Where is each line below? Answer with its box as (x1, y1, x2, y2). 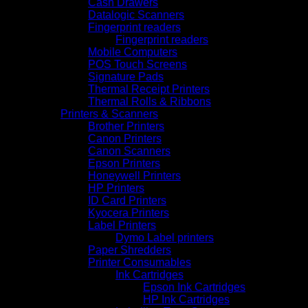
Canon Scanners (88, 144, 170, 157)
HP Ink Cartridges (143, 293, 230, 305)
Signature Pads (88, 70, 164, 82)
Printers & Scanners (60, 107, 158, 120)
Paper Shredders (88, 243, 171, 256)
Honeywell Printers (88, 169, 181, 181)
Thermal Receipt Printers (88, 82, 210, 95)
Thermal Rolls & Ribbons (88, 95, 211, 107)
